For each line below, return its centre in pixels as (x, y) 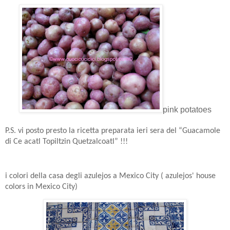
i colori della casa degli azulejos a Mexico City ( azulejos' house (110, 176)
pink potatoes (187, 109)
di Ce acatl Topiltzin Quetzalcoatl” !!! (66, 141)
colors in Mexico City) (41, 187)
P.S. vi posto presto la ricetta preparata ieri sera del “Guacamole (113, 131)
